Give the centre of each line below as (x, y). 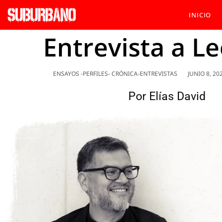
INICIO (200, 15)
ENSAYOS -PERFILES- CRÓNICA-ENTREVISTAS (115, 74)
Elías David (177, 97)
